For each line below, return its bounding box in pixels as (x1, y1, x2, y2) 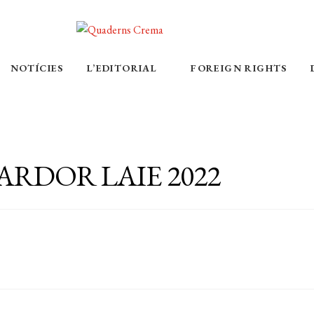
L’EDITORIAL (86, 62, 158, 74)
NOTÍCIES (10, 62, 64, 74)
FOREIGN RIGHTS (191, 62, 287, 74)
